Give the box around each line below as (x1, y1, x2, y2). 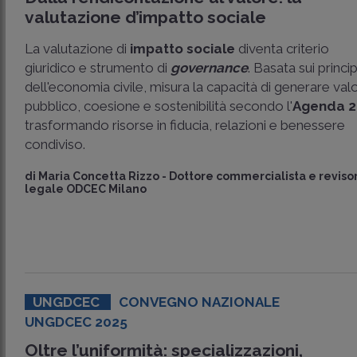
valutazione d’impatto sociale (25, 7, 267, 27)
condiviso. (25, 136, 86, 152)
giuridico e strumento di (25, 60, 171, 76)
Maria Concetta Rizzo (38, 170, 160, 182)
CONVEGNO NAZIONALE (119, 294, 280, 310)
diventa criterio (235, 41, 330, 57)
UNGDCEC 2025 (25, 314, 128, 330)
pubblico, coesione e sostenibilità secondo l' (25, 98, 293, 114)
